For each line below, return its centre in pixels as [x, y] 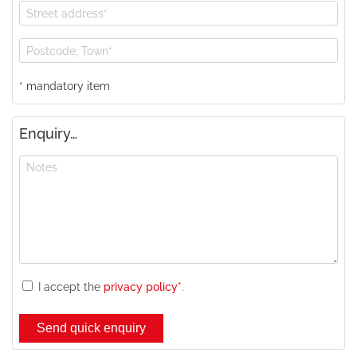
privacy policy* [143, 287]
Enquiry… [48, 134]
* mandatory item [65, 86]
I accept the [71, 287]
